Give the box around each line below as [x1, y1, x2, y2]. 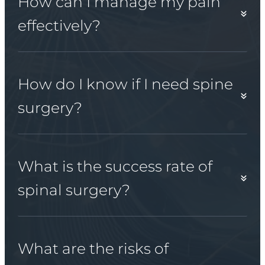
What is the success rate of [17, 157, 212, 175]
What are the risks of [17, 239, 169, 257]
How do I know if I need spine [17, 75, 233, 93]
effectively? [17, 16, 101, 34]
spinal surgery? [17, 180, 130, 199]
